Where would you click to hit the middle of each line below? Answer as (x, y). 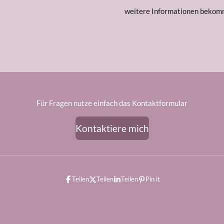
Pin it (152, 179)
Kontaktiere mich (112, 128)
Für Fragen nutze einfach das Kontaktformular (112, 103)
